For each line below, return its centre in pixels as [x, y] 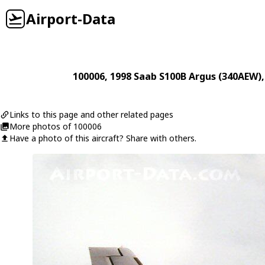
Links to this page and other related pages [91, 114]
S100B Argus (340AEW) [210, 76]
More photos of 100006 [56, 126]
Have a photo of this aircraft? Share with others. [103, 138]
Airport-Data [71, 19]
